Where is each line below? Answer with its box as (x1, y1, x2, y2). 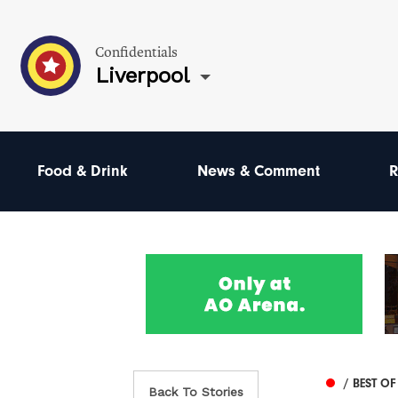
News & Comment (197, 162, 320, 180)
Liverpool (95, 62, 189, 88)
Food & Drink (37, 162, 128, 180)
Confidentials (95, 43, 178, 61)
